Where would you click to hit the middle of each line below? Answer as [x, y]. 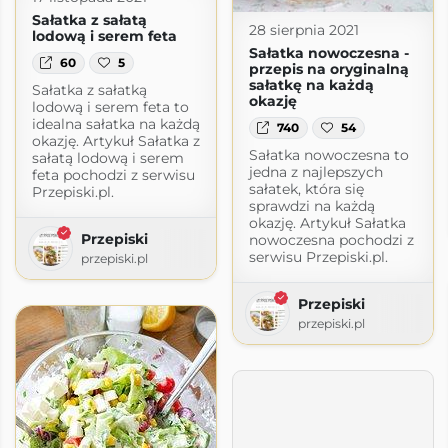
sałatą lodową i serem [107, 158]
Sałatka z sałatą [89, 19]
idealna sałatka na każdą [115, 124]
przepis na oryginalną [328, 68]
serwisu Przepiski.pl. [318, 257]
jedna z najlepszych [315, 172]
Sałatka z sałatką [89, 90]
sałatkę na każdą [311, 84]
